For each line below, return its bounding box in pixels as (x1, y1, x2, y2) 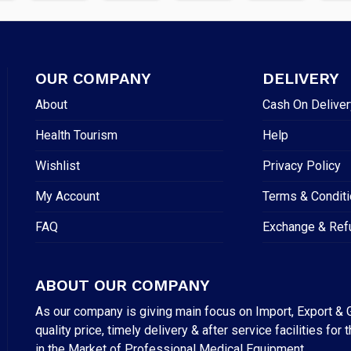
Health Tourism (34, 127, 118, 143)
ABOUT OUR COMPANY (34, 275, 210, 295)
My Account (34, 188, 100, 204)
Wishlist (34, 157, 80, 173)
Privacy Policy (262, 157, 342, 173)
